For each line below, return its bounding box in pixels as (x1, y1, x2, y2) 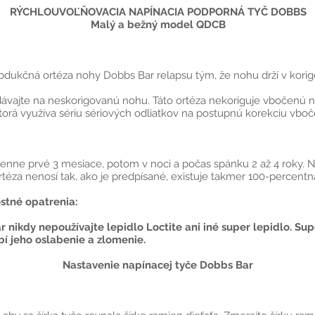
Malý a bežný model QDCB (90, 18, 226, 31)
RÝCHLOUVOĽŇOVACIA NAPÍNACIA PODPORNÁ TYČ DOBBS (9, 6, 307, 18)
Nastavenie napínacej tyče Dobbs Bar (63, 259, 253, 271)
